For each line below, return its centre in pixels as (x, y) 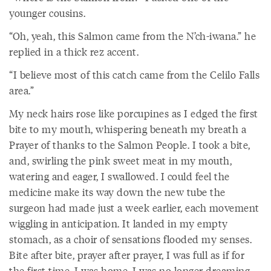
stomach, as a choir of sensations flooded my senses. (130, 239)
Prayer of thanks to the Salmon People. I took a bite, (130, 145)
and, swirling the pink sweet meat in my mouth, (120, 160)
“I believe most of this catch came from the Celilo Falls (134, 74)
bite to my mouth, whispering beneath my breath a (128, 129)
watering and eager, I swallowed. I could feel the (119, 176)
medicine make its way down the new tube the (117, 192)
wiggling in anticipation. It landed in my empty (119, 223)
